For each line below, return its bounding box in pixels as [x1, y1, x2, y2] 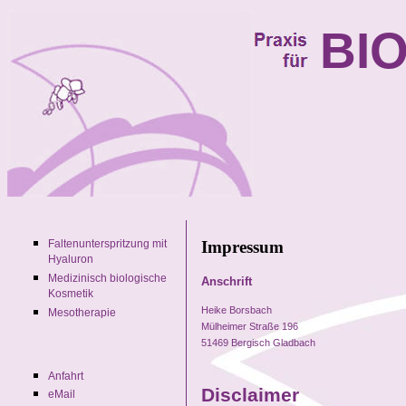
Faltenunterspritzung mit [48, 237, 167, 250]
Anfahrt [48, 370, 83, 382]
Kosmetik [48, 287, 93, 303]
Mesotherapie [48, 306, 116, 319]
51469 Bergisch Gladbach [201, 337, 315, 349]
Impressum [201, 237, 284, 256]
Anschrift [201, 275, 252, 289]
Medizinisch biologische [48, 272, 167, 285]
